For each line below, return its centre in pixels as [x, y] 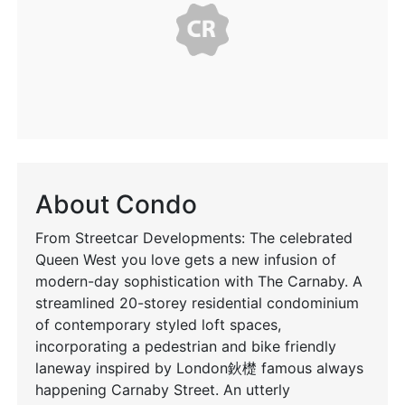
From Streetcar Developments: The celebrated [194, 238]
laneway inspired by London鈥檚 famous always [199, 368]
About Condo [116, 205]
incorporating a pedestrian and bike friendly [186, 347]
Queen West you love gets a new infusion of [186, 260]
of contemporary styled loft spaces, [158, 325]
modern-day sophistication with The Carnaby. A [199, 282]
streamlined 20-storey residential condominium [197, 303]
